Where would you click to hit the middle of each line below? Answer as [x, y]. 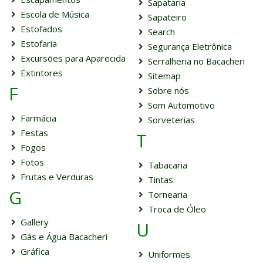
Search [161, 32]
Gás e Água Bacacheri [64, 237]
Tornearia [167, 194]
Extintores [42, 73]
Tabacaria [167, 165]
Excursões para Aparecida [73, 58]
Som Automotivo [181, 105]
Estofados [41, 29]
